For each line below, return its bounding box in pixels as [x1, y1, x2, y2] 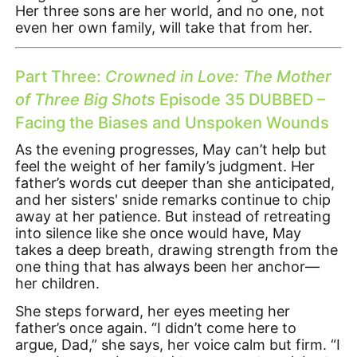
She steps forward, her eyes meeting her [15, 302, 291, 320]
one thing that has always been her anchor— [15, 257, 320, 275]
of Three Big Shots [15, 90, 156, 110]
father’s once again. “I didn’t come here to [15, 319, 297, 336]
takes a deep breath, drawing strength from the [15, 241, 339, 258]
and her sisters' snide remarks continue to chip [15, 190, 331, 208]
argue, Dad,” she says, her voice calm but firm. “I [15, 335, 341, 353]
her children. [15, 274, 100, 292]
